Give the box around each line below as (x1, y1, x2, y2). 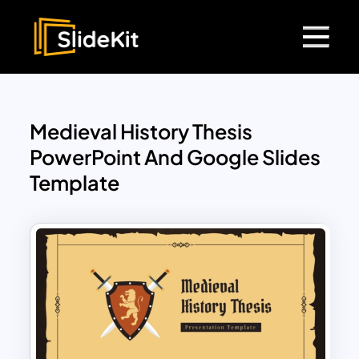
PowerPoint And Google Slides (30, 144, 321, 171)
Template (30, 170, 120, 196)
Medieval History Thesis (30, 119, 253, 145)
